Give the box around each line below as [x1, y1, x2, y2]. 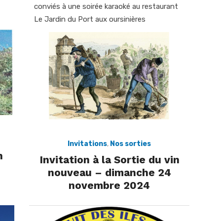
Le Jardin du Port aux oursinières [34, 14, 146, 24]
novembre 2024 [69, 179, 150, 191]
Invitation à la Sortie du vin [39, 153, 180, 166]
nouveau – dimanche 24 [47, 166, 171, 179]
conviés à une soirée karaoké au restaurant [34, 1, 178, 11]
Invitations [68, 139, 107, 148]
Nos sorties [110, 139, 151, 148]
